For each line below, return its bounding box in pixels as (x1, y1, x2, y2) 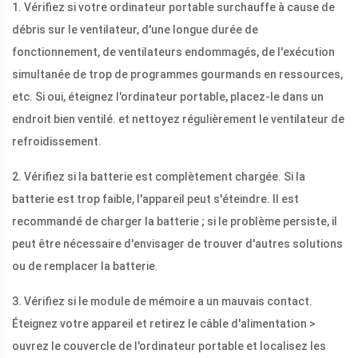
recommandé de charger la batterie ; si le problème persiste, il (12, 215, 337, 229)
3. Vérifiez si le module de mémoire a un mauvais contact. (12, 295, 312, 308)
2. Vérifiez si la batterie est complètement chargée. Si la (12, 170, 305, 184)
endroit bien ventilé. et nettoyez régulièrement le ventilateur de (12, 113, 344, 126)
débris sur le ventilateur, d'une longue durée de (12, 23, 258, 37)
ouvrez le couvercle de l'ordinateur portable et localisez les (12, 340, 326, 353)
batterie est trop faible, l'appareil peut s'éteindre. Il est (12, 193, 299, 206)
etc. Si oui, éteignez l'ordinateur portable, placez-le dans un (12, 90, 324, 104)
